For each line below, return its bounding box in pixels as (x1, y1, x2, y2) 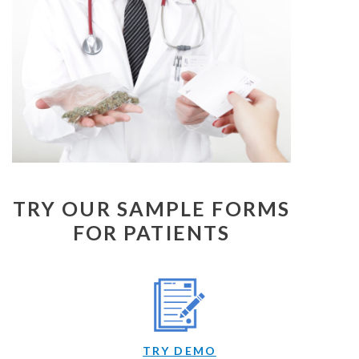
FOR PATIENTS (72, 220, 231, 244)
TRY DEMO (143, 343, 216, 357)
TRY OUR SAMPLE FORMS (12, 196, 290, 220)
